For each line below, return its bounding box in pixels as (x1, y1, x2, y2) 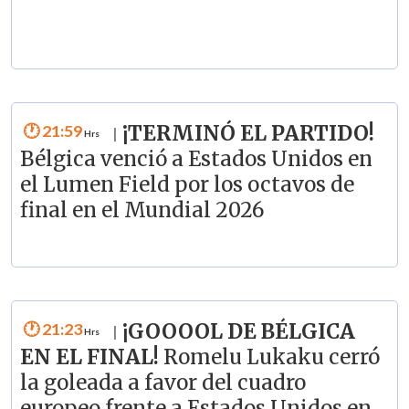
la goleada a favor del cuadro (19, 369, 306, 395)
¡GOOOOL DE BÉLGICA (121, 318, 355, 344)
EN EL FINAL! (19, 343, 163, 370)
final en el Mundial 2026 (19, 197, 265, 224)
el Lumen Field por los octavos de (19, 172, 354, 198)
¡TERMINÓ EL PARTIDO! (121, 121, 374, 147)
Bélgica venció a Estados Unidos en (19, 146, 372, 173)
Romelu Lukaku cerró (163, 343, 380, 370)
